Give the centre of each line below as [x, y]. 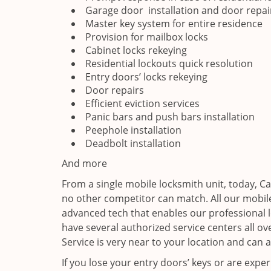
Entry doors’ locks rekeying [146, 77]
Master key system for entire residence [174, 24]
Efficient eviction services [142, 103]
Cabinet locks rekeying [136, 50]
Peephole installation [133, 130]
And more [84, 163]
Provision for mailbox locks [147, 37]
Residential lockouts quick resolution [169, 64]
